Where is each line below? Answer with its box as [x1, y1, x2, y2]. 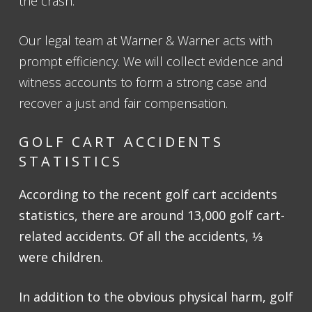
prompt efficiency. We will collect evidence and [19, 53, 283, 70]
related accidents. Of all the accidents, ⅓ [19, 228, 263, 245]
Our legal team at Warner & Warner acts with [19, 32, 272, 49]
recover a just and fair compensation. [19, 95, 228, 112]
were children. [19, 249, 107, 266]
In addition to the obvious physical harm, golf [19, 288, 293, 306]
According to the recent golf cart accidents [19, 186, 277, 203]
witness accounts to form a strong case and [19, 74, 267, 91]
